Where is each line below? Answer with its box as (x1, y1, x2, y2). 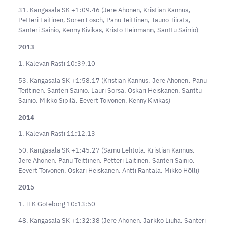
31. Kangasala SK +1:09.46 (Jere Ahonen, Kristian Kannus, (18, 6, 191, 15)
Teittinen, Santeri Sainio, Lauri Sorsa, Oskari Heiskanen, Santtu (18, 86, 202, 95)
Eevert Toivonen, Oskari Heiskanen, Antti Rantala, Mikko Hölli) (18, 166, 199, 175)
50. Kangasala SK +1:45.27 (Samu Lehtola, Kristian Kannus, (18, 146, 195, 155)
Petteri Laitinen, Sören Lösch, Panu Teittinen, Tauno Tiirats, (18, 16, 191, 25)
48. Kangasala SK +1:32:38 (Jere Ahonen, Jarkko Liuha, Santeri (18, 216, 206, 225)
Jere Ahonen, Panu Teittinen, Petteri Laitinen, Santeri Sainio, (18, 156, 195, 165)
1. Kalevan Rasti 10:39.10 (18, 59, 95, 68)
